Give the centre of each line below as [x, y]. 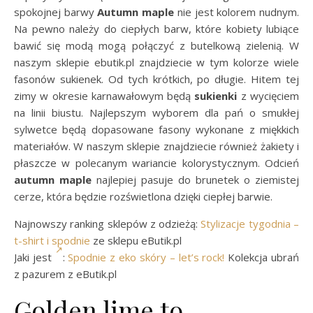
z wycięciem [268, 95]
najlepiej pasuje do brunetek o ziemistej [195, 179]
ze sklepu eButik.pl [136, 240]
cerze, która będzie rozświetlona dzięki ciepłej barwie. [143, 196]
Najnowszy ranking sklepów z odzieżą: [108, 223]
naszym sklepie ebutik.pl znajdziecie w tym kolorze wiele [156, 62]
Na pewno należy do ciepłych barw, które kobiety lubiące [156, 28]
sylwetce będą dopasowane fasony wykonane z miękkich [156, 129]
